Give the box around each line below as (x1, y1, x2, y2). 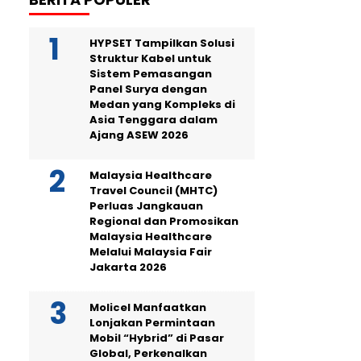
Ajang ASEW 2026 (89, 127, 189, 143)
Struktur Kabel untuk (89, 51, 211, 67)
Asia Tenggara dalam (89, 112, 218, 128)
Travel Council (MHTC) (89, 183, 218, 199)
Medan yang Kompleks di (89, 97, 235, 113)
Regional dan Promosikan (89, 214, 239, 230)
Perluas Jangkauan (89, 198, 203, 214)
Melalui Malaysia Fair (89, 244, 212, 260)
